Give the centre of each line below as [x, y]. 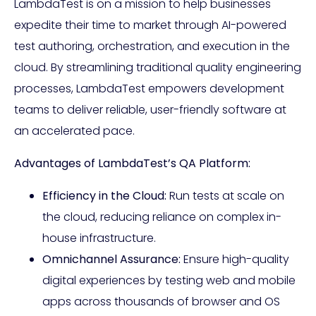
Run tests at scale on [225, 196]
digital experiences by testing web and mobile [169, 281]
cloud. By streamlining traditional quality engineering [158, 68]
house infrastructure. [99, 238]
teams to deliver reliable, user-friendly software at [150, 110]
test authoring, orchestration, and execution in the [152, 47]
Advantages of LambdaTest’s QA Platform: [132, 164]
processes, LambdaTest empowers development [149, 89]
